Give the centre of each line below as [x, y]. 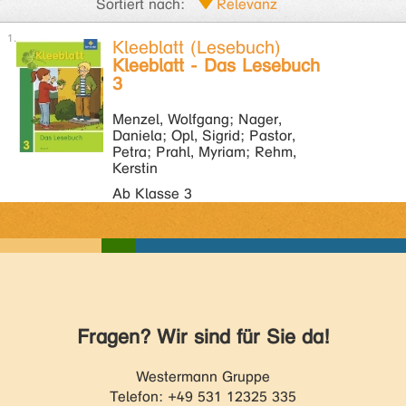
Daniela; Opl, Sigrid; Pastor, [204, 135]
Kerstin [135, 168]
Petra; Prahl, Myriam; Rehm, [204, 152]
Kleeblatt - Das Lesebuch [216, 66]
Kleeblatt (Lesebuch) [197, 48]
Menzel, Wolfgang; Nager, [197, 119]
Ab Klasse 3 [152, 193]
